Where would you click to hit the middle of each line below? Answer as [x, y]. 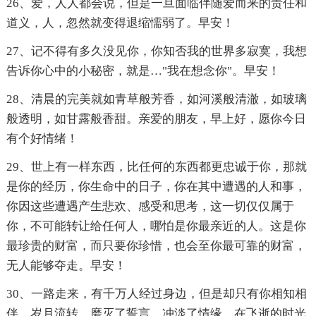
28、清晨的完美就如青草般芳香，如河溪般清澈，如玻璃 [156, 99]
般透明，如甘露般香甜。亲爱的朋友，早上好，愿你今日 [156, 119]
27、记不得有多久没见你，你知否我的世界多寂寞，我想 [156, 51]
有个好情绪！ [42, 139]
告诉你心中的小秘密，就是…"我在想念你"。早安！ [143, 71]
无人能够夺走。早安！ [66, 266]
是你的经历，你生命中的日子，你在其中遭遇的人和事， [156, 187]
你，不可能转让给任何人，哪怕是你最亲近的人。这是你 [156, 226]
